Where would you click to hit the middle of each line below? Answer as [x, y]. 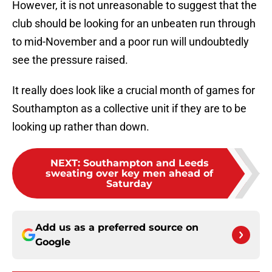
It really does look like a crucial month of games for [134, 90]
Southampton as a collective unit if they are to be [129, 109]
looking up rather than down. [81, 127]
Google [53, 242]
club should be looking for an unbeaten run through [134, 24]
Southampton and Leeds [146, 163]
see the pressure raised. [70, 60]
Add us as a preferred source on [117, 228]
